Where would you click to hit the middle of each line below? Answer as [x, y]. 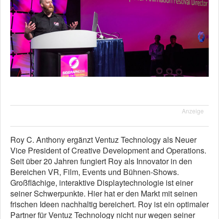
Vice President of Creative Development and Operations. [108, 151]
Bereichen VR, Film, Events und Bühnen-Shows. [95, 172]
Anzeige [193, 111]
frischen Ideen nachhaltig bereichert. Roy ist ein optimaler [109, 204]
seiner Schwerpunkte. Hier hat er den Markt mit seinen [104, 194]
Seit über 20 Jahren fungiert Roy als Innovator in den [101, 161]
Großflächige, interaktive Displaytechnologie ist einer [102, 183]
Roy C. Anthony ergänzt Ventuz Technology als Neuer [103, 140]
